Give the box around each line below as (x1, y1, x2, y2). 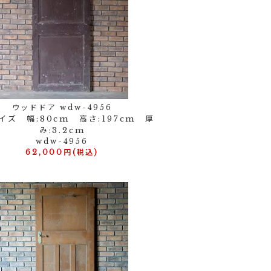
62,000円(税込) (25, 148, 99, 157)
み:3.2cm (39, 125, 85, 135)
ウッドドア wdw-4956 (11, 103, 113, 112)
